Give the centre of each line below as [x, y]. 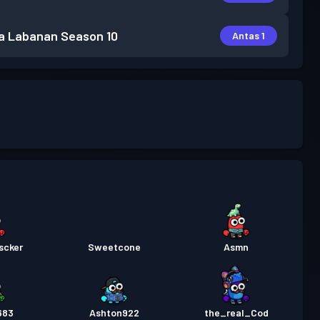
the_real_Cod [236, 312]
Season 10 [89, 36]
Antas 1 [249, 35]
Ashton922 [114, 312]
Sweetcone [114, 247]
